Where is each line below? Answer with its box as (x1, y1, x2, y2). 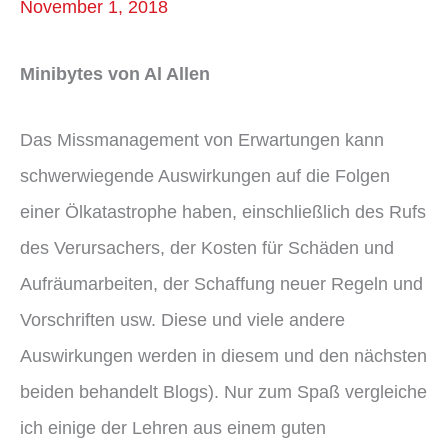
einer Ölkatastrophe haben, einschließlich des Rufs (20, 200, 426, 222)
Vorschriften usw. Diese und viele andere (20, 308, 345, 330)
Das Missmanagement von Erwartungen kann (20, 128, 384, 150)
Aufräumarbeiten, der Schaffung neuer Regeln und (20, 272, 423, 294)
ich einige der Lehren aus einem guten (20, 416, 326, 438)
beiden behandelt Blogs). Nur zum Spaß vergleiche (20, 380, 427, 402)
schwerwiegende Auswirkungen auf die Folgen (20, 164, 390, 186)
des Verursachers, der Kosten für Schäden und (20, 236, 394, 258)
